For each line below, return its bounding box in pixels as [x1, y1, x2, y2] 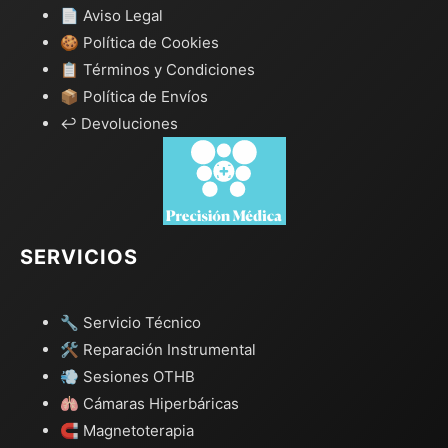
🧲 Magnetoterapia [60, 421, 194, 441]
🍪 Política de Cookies [60, 33, 219, 53]
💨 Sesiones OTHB [60, 367, 195, 387]
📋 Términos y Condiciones [60, 60, 255, 80]
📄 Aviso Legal [60, 6, 163, 26]
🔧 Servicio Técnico [60, 313, 201, 333]
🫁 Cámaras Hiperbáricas [60, 394, 239, 414]
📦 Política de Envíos [60, 87, 208, 107]
